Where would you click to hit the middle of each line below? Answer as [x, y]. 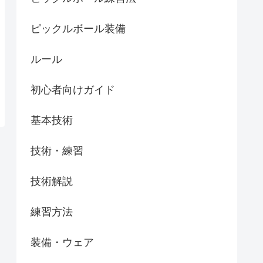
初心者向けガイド [73, 90]
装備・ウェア [62, 243]
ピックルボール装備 [78, 29]
